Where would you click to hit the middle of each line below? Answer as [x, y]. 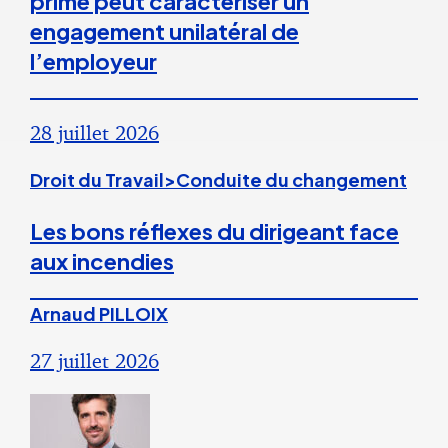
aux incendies [102, 261]
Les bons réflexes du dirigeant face [214, 231]
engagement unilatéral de [164, 31]
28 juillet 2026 [94, 133]
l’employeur [93, 61]
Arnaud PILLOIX [99, 314]
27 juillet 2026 [94, 361]
